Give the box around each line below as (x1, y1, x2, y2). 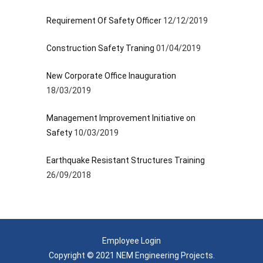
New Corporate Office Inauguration (46, 70, 176, 80)
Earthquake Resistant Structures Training (46, 155, 205, 165)
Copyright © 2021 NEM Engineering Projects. (48, 250, 215, 260)
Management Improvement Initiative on (46, 113, 195, 123)
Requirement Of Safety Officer (46, 15, 161, 25)
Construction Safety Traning (46, 43, 154, 53)
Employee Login (102, 235, 161, 245)
